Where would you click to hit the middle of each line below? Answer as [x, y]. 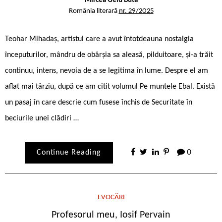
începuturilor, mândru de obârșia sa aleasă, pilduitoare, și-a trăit [109, 55]
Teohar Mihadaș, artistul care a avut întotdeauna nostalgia [99, 39]
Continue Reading [69, 152]
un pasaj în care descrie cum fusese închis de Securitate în [99, 102]
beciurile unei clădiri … [42, 118]
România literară [94, 11]
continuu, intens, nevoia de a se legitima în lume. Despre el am [107, 71]
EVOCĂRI [111, 197]
